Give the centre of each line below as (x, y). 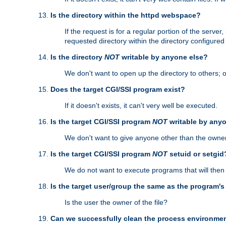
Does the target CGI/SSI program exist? (118, 90)
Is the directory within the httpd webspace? (126, 15)
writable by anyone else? (164, 57)
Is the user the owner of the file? (116, 203)
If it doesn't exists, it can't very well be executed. (141, 106)
